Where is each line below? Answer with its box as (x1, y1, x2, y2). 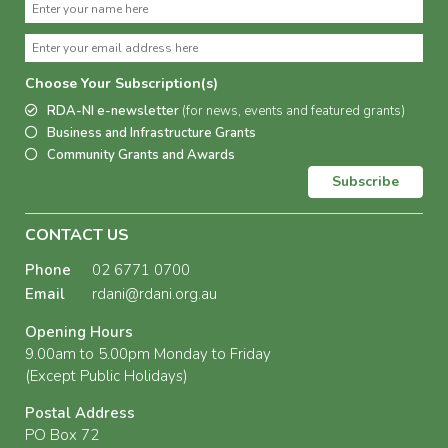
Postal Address (25, 403, 135, 424)
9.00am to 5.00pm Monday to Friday (25, 344, 271, 365)
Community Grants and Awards (47, 146, 235, 165)
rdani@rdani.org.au (92, 284, 217, 305)
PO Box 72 (25, 425, 99, 446)
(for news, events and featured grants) (182, 102, 405, 121)
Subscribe (332, 172, 399, 192)
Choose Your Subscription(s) (25, 74, 218, 94)
